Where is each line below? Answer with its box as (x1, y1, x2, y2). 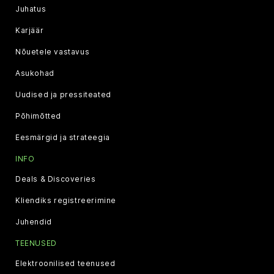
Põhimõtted (15, 111, 61, 120)
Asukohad (15, 68, 54, 78)
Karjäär (15, 25, 44, 35)
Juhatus (15, 4, 46, 13)
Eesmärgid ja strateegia (15, 132, 110, 142)
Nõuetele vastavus (15, 46, 90, 56)
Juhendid (15, 217, 52, 226)
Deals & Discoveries (15, 174, 96, 183)
